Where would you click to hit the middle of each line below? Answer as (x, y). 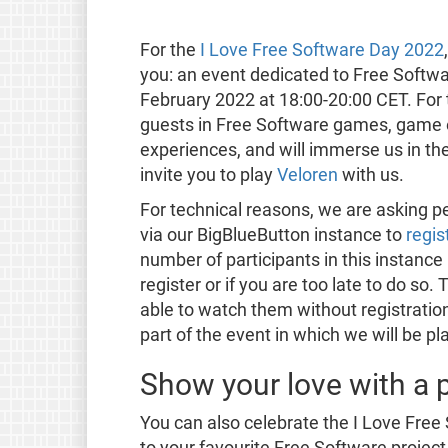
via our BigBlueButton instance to (272, 234)
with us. (370, 174)
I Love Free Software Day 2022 (321, 49)
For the (169, 49)
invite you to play (208, 174)
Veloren (307, 174)
